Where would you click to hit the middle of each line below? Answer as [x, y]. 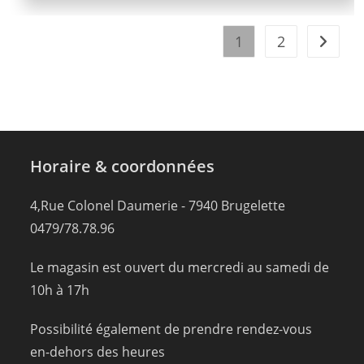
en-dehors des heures [98, 352]
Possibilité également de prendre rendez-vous [171, 329]
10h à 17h [60, 290]
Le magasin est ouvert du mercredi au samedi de [180, 268]
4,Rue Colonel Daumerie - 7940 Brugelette [158, 206]
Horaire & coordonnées [123, 167]
